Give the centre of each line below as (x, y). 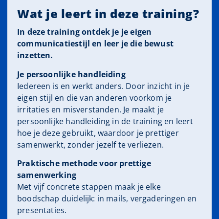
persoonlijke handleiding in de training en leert (105, 121)
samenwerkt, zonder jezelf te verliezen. (91, 144)
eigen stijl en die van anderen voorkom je (95, 98)
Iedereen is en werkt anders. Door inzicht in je (104, 86)
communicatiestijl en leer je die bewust (96, 44)
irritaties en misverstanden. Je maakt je (91, 109)
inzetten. (36, 55)
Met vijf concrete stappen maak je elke (89, 187)
